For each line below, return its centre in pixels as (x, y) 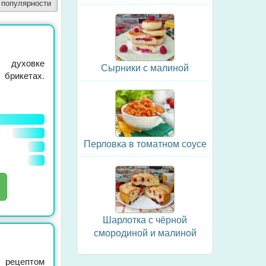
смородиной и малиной (145, 232)
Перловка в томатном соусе (145, 143)
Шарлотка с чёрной (145, 219)
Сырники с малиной (145, 67)
